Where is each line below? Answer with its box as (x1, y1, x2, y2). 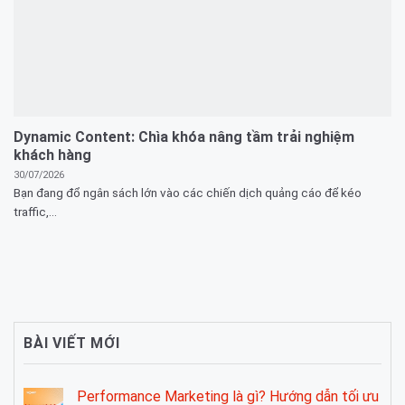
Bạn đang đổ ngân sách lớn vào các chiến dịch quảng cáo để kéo (14, 185, 362, 201)
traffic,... (14, 204, 57, 220)
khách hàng (14, 146, 91, 164)
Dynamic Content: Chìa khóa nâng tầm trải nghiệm (14, 127, 354, 146)
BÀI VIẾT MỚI (24, 334, 120, 352)
